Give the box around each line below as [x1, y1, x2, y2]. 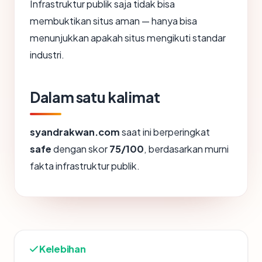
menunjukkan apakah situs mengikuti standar [30, 31, 226, 44]
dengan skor [51, 142, 109, 155]
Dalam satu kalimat [30, 87, 160, 106]
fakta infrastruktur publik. [30, 159, 140, 172]
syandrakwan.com [30, 125, 120, 138]
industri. [30, 48, 64, 61]
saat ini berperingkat [120, 125, 210, 138]
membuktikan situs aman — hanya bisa [30, 14, 197, 27]
